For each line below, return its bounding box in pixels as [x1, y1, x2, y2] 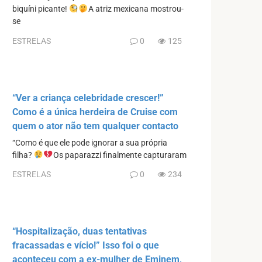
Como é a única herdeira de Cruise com [12, 106, 178, 118]
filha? [12, 150, 34, 160]
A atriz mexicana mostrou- [88, 4, 184, 15]
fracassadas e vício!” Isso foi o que [12, 240, 159, 251]
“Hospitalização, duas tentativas [12, 226, 147, 237]
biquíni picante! [12, 4, 69, 15]
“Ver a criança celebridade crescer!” [12, 92, 164, 104]
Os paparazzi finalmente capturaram [53, 150, 187, 160]
